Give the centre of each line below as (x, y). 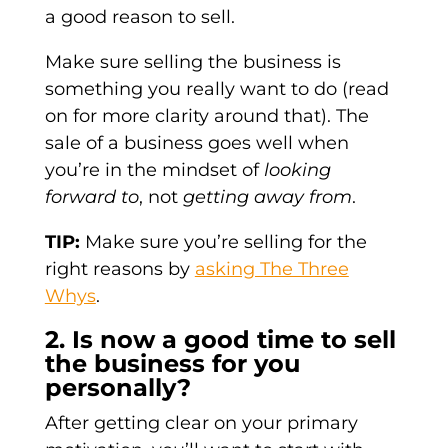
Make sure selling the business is (192, 62)
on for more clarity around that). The (206, 116)
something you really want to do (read (216, 89)
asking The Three (271, 269)
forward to (91, 197)
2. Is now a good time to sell (220, 340)
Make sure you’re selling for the (223, 242)
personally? (117, 388)
